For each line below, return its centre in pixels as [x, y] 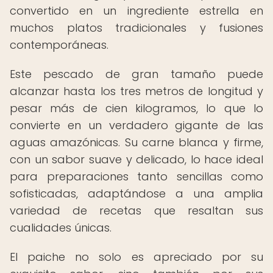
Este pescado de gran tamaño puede [136, 74]
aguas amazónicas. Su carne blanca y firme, [136, 142]
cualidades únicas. [61, 228]
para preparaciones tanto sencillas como [136, 176]
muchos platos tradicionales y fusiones [136, 28]
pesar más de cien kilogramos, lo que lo [136, 108]
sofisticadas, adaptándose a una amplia [136, 193]
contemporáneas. [59, 45]
